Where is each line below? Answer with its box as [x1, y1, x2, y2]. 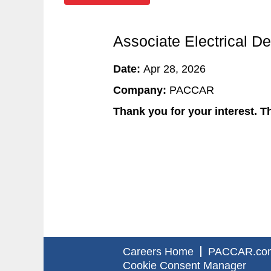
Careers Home [123, 246, 194, 258]
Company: [113, 84, 169, 96]
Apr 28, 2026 [143, 63, 206, 75]
